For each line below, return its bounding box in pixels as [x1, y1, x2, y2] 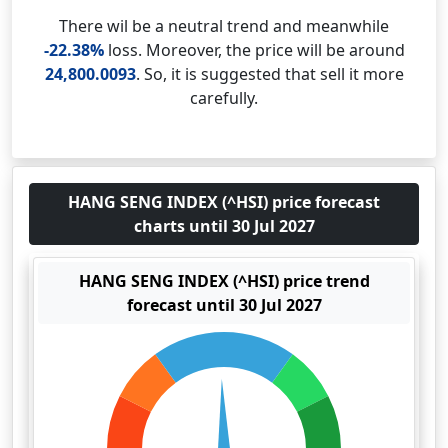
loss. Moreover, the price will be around [103, 39, 405, 61]
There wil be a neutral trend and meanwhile [59, 15, 389, 37]
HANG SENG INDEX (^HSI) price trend [78, 270, 370, 292]
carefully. [190, 87, 258, 109]
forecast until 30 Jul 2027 [126, 294, 322, 316]
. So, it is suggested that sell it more [135, 63, 404, 85]
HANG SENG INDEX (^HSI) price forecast [68, 191, 380, 213]
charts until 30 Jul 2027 [133, 215, 315, 237]
